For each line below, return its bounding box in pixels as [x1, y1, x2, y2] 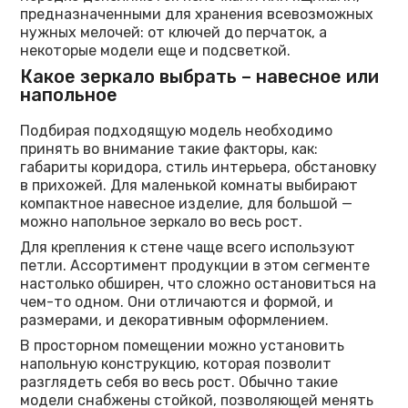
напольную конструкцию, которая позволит [20, 355, 332, 373]
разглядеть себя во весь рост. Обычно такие [20, 373, 339, 392]
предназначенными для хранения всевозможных [20, 5, 374, 24]
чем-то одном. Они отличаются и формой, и [20, 293, 334, 311]
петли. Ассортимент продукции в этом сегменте [20, 257, 371, 275]
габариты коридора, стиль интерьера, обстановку [20, 158, 378, 177]
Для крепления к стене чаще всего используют [20, 239, 356, 257]
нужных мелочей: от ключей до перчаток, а [20, 24, 328, 42]
